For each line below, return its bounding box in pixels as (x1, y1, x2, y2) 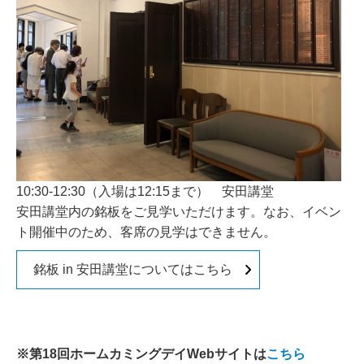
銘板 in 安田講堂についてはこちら (33, 262, 232, 276)
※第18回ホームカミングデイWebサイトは (16, 347, 266, 361)
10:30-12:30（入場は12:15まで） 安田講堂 (16, 184, 274, 198)
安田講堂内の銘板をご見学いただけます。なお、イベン (16, 205, 341, 219)
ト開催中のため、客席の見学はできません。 (16, 225, 276, 239)
